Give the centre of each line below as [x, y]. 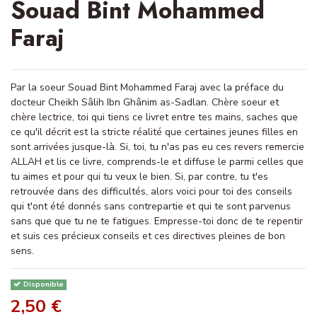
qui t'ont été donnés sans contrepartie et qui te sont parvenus [151, 206]
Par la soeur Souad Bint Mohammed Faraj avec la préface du [147, 87]
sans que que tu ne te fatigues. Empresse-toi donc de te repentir [157, 221]
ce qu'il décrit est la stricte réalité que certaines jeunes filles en [154, 132]
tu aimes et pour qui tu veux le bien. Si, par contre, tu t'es [139, 176]
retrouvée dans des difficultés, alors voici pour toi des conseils [151, 191]
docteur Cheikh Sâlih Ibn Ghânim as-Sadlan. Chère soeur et [145, 102]
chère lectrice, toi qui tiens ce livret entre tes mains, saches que [154, 117]
